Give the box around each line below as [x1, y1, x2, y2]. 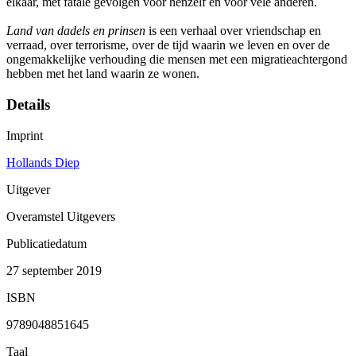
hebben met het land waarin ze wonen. [6, 67, 199, 81]
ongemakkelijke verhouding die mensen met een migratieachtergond [6, 52, 347, 67]
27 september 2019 [6, 263, 102, 277]
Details [6, 96, 50, 114]
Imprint [6, 128, 43, 142]
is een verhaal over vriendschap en [149, 24, 321, 38]
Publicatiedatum [6, 236, 87, 250]
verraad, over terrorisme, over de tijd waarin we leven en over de [6, 38, 330, 52]
